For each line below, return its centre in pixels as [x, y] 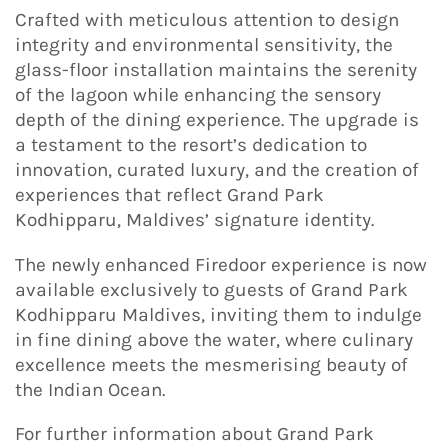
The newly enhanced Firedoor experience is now [221, 264]
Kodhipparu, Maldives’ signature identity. [197, 220]
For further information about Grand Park [194, 434]
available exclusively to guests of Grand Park [214, 289]
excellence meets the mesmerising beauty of [211, 364]
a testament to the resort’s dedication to [191, 145]
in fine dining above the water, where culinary [214, 339]
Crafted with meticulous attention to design [207, 20]
